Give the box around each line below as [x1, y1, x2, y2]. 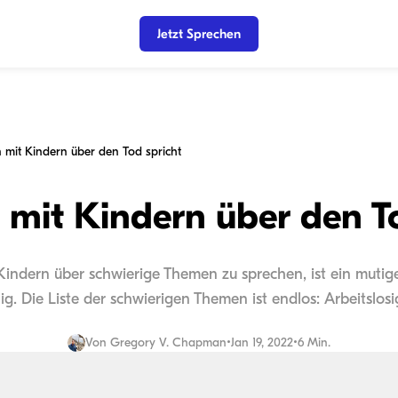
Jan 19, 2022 [231, 335, 293, 350]
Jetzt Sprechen [157, 26, 241, 42]
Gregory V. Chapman [110, 335, 227, 350]
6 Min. [298, 335, 330, 350]
